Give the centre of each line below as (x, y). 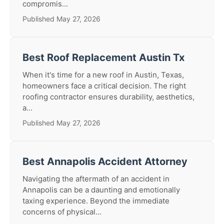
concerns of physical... (62, 212)
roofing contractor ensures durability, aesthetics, (108, 97)
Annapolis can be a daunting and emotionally (101, 190)
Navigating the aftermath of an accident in (96, 179)
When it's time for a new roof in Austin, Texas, (103, 75)
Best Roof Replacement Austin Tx (103, 57)
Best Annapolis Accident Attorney (105, 161)
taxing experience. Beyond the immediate (96, 201)
